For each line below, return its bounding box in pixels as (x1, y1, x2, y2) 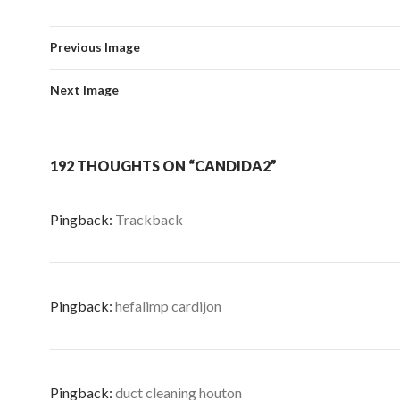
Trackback (115, 211, 183, 228)
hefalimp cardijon (115, 297, 221, 314)
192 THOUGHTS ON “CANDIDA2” (50, 157, 277, 174)
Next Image (50, 82, 119, 97)
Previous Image (50, 39, 140, 54)
